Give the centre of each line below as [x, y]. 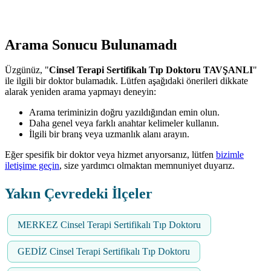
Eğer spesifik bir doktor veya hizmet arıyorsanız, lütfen [110, 155]
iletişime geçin [32, 166]
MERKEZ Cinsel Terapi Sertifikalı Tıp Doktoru [109, 225]
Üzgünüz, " [27, 70]
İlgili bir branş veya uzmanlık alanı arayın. [109, 134]
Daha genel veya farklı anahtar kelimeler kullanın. [124, 123]
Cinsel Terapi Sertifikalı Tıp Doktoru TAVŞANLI [151, 70]
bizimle [230, 155]
